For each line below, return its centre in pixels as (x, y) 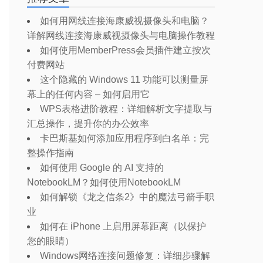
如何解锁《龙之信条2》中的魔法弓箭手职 (127, 197)
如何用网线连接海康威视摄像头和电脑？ (124, 21)
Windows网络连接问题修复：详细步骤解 (125, 256)
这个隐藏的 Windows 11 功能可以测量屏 (124, 80)
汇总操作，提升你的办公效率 (88, 124)
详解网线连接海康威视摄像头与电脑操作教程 (121, 36)
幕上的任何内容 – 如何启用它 (88, 94)
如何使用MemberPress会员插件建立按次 (125, 50)
